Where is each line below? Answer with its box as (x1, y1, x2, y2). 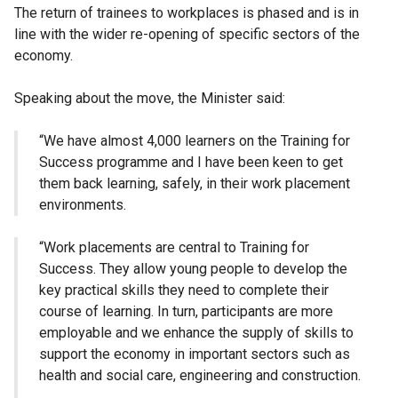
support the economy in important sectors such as (39, 346, 350, 363)
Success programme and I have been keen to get (39, 154, 343, 171)
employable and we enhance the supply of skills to (39, 324, 354, 342)
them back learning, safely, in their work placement (39, 175, 350, 193)
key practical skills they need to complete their (39, 282, 329, 299)
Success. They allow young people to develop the (39, 260, 347, 278)
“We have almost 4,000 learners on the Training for (39, 132, 350, 150)
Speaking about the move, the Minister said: (14, 90, 285, 107)
